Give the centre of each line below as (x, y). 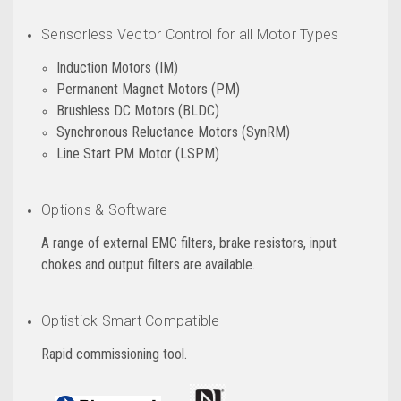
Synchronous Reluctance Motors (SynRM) (173, 132)
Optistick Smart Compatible (131, 321)
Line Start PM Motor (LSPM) (137, 154)
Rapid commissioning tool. (115, 354)
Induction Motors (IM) (117, 68)
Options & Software (105, 210)
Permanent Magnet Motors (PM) (148, 90)
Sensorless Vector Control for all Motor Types (190, 35)
